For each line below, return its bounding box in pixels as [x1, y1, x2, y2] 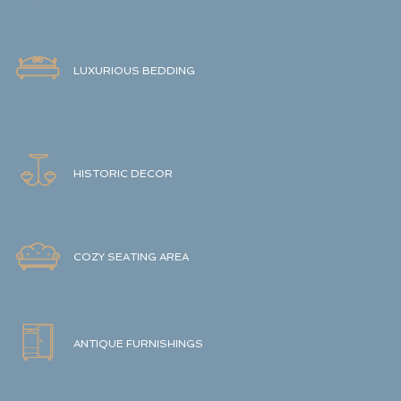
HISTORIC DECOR [73, 167, 173, 180]
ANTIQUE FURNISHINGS [73, 337, 203, 350]
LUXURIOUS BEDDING [73, 64, 195, 77]
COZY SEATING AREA [73, 250, 189, 263]
